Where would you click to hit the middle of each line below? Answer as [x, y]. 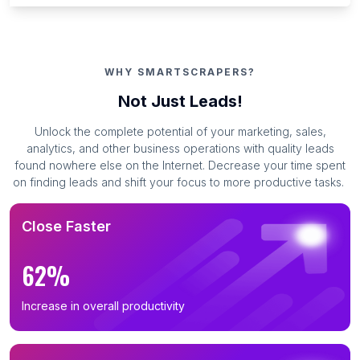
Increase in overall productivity [103, 306]
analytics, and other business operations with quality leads [180, 149]
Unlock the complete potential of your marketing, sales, [180, 132]
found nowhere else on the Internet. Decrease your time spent [180, 166]
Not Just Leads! [180, 102]
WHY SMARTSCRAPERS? [180, 72]
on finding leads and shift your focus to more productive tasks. [178, 182]
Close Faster [66, 227]
